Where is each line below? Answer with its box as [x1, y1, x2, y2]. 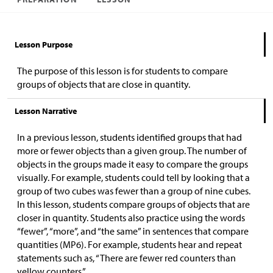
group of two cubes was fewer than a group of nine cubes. [17, 185, 250, 197]
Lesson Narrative [15, 105, 77, 116]
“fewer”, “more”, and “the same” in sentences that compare [17, 225, 249, 237]
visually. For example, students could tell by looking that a [17, 171, 250, 183]
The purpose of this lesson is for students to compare [17, 65, 228, 77]
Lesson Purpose [15, 39, 73, 50]
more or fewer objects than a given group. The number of [17, 144, 247, 157]
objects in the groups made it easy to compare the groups [17, 158, 248, 170]
